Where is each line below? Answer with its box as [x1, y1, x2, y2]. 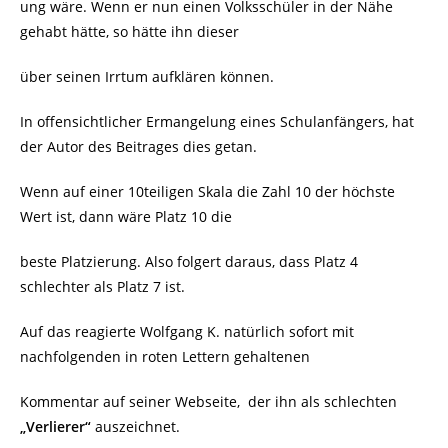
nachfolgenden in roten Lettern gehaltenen [20, 347, 310, 367]
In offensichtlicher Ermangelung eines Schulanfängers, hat [20, 112, 414, 132]
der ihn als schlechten [248, 392, 397, 412]
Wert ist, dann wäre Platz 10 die [20, 207, 232, 227]
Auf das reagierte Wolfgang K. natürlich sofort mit [20, 322, 354, 342]
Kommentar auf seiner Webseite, [20, 392, 240, 412]
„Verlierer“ [20, 417, 91, 437]
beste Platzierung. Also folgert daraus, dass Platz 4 [20, 252, 358, 272]
